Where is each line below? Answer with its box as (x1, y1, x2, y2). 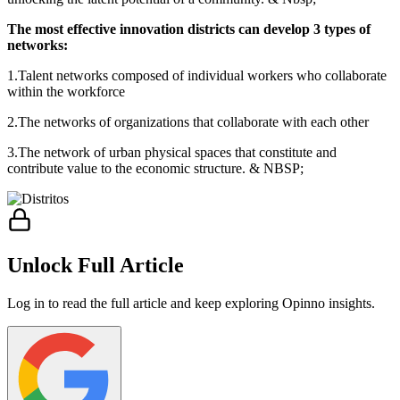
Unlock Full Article (7, 253, 184, 277)
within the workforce (7, 83, 125, 99)
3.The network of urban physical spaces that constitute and (7, 144, 337, 160)
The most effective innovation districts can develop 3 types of (7, 21, 371, 37)
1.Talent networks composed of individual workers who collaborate (7, 67, 387, 83)
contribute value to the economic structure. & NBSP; (7, 160, 304, 176)
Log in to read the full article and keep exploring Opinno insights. (7, 295, 375, 311)
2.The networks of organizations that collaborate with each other (7, 113, 369, 129)
